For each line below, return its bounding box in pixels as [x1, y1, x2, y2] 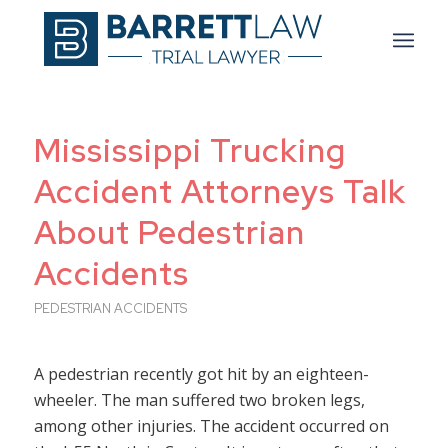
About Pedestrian [33, 211, 305, 254]
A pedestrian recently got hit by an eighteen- [33, 362, 369, 385]
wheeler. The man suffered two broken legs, [33, 388, 365, 411]
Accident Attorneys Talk [33, 170, 406, 213]
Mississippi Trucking [33, 129, 346, 172]
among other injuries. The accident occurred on [33, 414, 389, 437]
